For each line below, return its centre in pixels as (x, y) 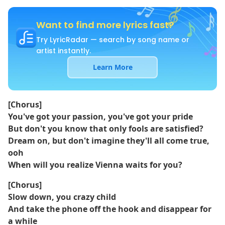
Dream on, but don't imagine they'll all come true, (109, 141)
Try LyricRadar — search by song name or (113, 40)
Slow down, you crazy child (62, 197)
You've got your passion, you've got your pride (100, 117)
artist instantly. (64, 51)
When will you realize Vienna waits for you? (95, 165)
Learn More (113, 67)
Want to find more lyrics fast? (105, 25)
